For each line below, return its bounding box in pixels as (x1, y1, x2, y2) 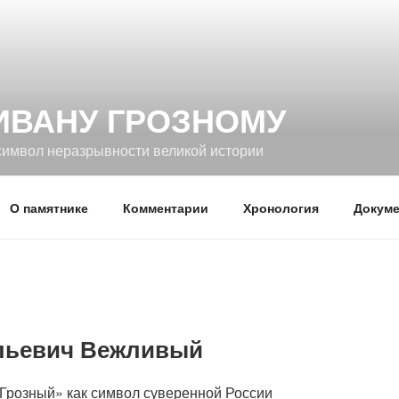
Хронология (242, 198, 319, 216)
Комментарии (122, 198, 208, 216)
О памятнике (9, 198, 88, 216)
